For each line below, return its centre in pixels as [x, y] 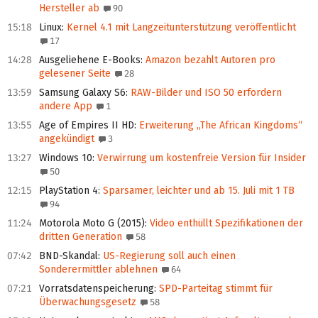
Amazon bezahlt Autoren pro [209, 60]
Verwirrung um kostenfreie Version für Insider [200, 158]
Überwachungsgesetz [88, 302]
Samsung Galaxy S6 [82, 93]
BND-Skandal [68, 256]
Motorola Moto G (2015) [92, 224]
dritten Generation [81, 237]
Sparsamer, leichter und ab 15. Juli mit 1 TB [197, 191]
